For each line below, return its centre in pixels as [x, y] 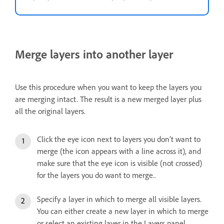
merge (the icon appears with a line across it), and [119, 151]
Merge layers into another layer [94, 54]
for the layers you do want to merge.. [96, 175]
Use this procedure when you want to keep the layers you [108, 87]
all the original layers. [50, 111]
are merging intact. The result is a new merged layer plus [108, 99]
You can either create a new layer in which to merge [123, 211]
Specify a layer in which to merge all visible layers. [119, 199]
